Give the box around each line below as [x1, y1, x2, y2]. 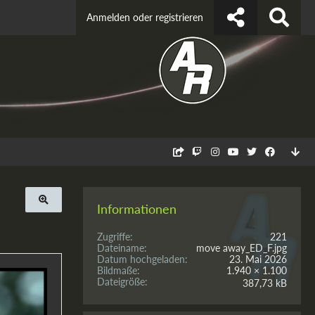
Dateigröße [97, 276, 145, 288]
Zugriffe [97, 231, 130, 243]
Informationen [97, 201, 176, 217]
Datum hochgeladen [97, 253, 185, 265]
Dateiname [97, 242, 144, 254]
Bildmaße [97, 264, 137, 276]
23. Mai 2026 [229, 253, 287, 265]
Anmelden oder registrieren [86, 11, 203, 23]
